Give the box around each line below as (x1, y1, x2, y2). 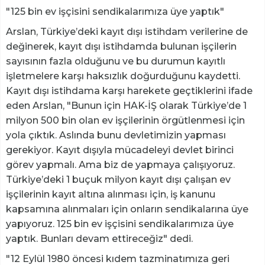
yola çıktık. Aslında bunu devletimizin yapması (6, 130, 226, 141)
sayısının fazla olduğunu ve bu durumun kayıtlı (6, 56, 225, 67)
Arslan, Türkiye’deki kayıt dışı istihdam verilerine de (6, 26, 248, 38)
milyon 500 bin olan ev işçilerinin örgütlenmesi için (6, 115, 245, 127)
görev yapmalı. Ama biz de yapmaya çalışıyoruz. (6, 159, 235, 171)
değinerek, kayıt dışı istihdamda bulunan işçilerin (6, 41, 237, 53)
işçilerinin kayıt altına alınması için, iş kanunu (6, 189, 215, 201)
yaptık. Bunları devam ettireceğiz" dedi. (6, 233, 193, 245)
